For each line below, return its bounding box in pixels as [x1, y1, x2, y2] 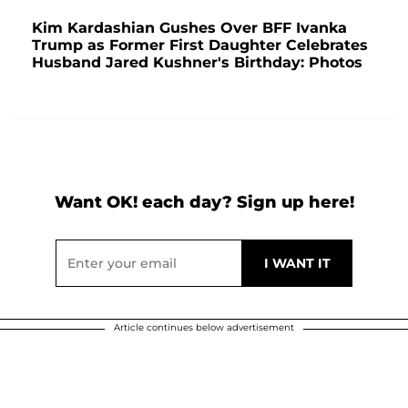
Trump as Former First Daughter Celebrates [32, 36, 368, 54]
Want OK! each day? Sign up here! [54, 191, 354, 212]
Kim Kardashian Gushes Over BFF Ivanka [32, 18, 347, 36]
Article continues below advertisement [114, 321, 294, 333]
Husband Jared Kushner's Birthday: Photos [32, 53, 362, 71]
